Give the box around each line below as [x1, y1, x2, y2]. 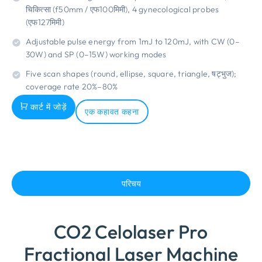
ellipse [120, 68, 144, 79]
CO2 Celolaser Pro [54, 220, 208, 243]
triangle [178, 68, 208, 79]
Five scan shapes [26, 68, 89, 79]
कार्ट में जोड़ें [30, 102, 67, 112]
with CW [193, 36, 226, 47]
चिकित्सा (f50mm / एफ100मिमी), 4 [26, 4, 139, 15]
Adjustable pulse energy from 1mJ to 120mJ [26, 36, 189, 47]
